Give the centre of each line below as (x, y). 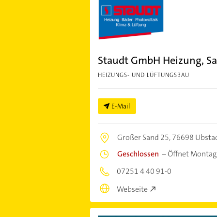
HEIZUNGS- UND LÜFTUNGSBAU (143, 75)
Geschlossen (138, 154)
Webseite (132, 189)
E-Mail (121, 106)
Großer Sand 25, (144, 138)
